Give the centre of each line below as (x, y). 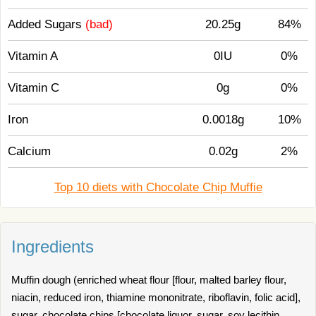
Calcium (29, 151)
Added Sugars (47, 24)
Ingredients (53, 247)
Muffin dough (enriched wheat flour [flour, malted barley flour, (149, 280)
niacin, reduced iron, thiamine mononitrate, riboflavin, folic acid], (156, 297)
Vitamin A (33, 56)
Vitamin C (34, 88)
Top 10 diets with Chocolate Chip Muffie (158, 187)
